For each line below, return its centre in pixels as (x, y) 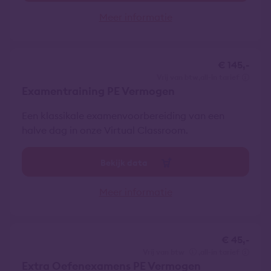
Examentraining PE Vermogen (98, 91)
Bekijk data (124, 163)
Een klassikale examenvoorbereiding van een (123, 116)
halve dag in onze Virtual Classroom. (105, 130)
